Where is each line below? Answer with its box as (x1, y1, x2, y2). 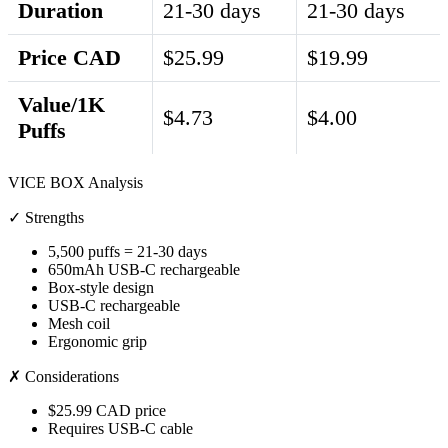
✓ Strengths (8, 209, 84, 227)
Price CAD (18, 45, 121, 71)
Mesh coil (48, 315, 110, 333)
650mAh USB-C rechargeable (48, 261, 240, 279)
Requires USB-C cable (48, 420, 193, 438)
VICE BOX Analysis (8, 174, 143, 192)
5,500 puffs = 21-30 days (48, 243, 207, 261)
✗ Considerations (8, 368, 119, 386)
